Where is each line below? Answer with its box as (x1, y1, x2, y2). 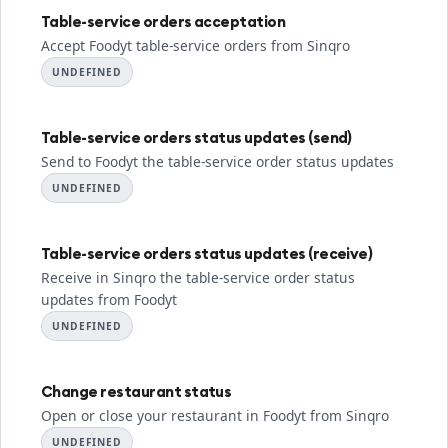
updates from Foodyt (41, 290, 177, 309)
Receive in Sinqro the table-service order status (41, 268, 355, 287)
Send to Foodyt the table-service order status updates (41, 152, 394, 171)
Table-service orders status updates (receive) (41, 244, 373, 263)
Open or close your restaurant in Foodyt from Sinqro (41, 406, 389, 425)
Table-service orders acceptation (41, 12, 286, 31)
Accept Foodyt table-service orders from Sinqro (41, 36, 350, 55)
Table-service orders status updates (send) (41, 128, 352, 147)
